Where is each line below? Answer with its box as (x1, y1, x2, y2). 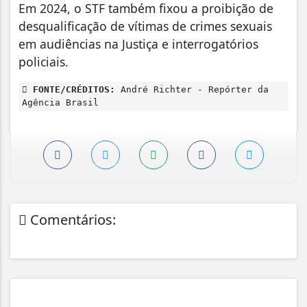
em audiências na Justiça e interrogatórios (19, 35, 258, 52)
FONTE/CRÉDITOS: (27, 84, 115, 95)
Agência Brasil (22, 97, 99, 108)
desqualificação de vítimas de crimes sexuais (19, 17, 272, 34)
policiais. (19, 53, 69, 70)
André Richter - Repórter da (115, 84, 269, 95)
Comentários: (27, 210, 116, 229)
